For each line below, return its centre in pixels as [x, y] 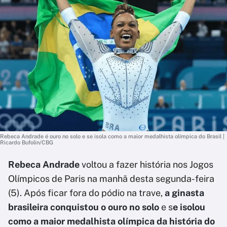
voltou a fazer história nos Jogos [146, 164]
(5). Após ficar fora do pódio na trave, [86, 193]
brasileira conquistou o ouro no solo [84, 207]
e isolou [189, 207]
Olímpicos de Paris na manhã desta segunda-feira [111, 179]
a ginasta [184, 193]
